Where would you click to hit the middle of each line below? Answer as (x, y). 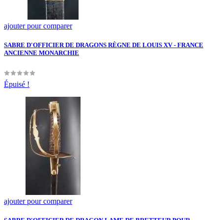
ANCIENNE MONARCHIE (41, 53)
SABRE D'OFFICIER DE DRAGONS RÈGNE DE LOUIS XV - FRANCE (104, 45)
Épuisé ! (17, 84)
